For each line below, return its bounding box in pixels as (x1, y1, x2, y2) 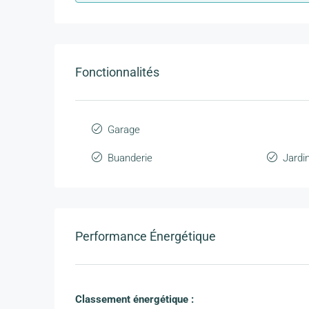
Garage (108, 123, 140, 137)
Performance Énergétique (75, 229, 216, 244)
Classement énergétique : (75, 293, 194, 306)
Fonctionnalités (75, 65, 159, 80)
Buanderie (108, 152, 152, 165)
